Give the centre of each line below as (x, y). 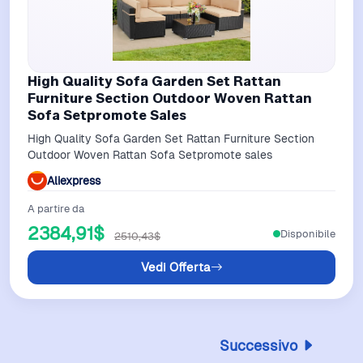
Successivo (258, 345)
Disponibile (308, 233)
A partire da (56, 209)
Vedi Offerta (175, 267)
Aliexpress (74, 180)
